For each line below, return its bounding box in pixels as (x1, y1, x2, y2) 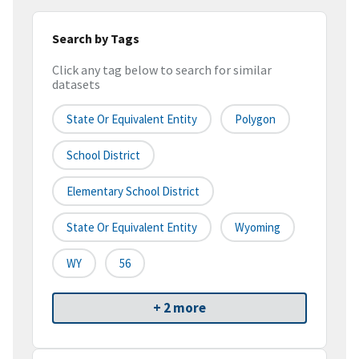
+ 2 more (153, 299, 206, 317)
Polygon (235, 111, 276, 127)
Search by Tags (52, 30, 139, 46)
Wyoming (235, 220, 280, 236)
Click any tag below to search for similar (52, 62, 272, 79)
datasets (52, 76, 100, 93)
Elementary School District (67, 184, 200, 200)
